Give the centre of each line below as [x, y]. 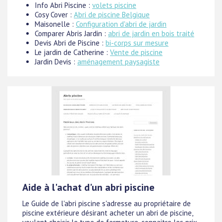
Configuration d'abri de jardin [121, 24]
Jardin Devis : [56, 62]
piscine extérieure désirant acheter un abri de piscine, [108, 213]
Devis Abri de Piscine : [70, 43]
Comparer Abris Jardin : [71, 34]
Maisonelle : [55, 24]
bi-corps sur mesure [137, 43]
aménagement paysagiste [118, 62]
